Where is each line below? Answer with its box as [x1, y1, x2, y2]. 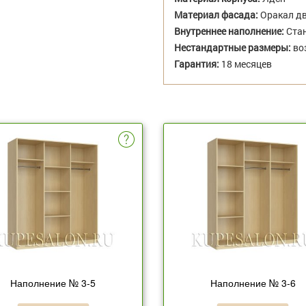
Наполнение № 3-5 [10, 276, 96, 290]
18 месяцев [219, 57, 272, 71]
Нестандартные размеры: [174, 41, 291, 55]
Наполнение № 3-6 [210, 276, 296, 290]
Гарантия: [174, 57, 219, 71]
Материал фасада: [174, 8, 258, 22]
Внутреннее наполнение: [174, 25, 284, 38]
